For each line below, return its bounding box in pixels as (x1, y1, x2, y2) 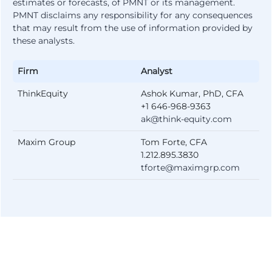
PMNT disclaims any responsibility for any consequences (13, 10, 253, 21)
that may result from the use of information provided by (13, 22, 253, 33)
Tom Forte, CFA (141, 137, 207, 148)
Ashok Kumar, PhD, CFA (141, 88, 243, 99)
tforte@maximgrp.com (141, 162, 240, 173)
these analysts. (13, 35, 75, 46)
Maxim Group (18, 137, 75, 148)
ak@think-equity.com (141, 114, 232, 124)
